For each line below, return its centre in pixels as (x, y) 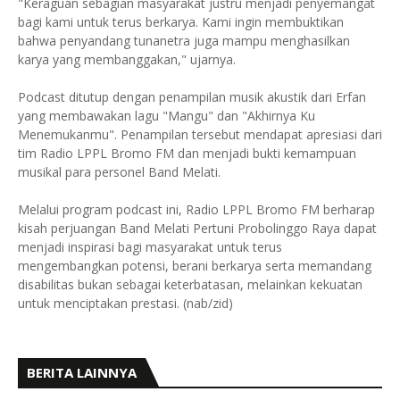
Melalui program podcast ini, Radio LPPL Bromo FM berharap (196, 209)
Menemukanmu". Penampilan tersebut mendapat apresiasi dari (200, 134)
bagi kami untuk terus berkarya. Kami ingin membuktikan (181, 22)
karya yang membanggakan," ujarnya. (127, 59)
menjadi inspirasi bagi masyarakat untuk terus (150, 247)
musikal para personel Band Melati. (119, 172)
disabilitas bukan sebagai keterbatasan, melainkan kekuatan (190, 284)
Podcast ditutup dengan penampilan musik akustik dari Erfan (192, 97)
